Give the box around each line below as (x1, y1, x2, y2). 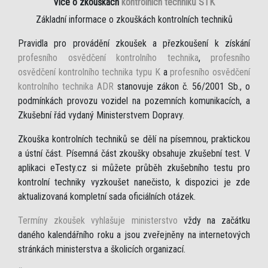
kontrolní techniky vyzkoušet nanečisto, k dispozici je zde (18, 176, 250, 188)
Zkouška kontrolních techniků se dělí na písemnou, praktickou (18, 133, 250, 145)
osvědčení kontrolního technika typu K (18, 66, 160, 78)
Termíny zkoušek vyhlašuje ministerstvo (18, 215, 178, 227)
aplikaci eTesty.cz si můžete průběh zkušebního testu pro (18, 162, 250, 174)
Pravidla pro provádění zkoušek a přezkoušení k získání (18, 38, 250, 50)
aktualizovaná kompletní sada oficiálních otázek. (18, 191, 196, 203)
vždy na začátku (177, 215, 250, 227)
